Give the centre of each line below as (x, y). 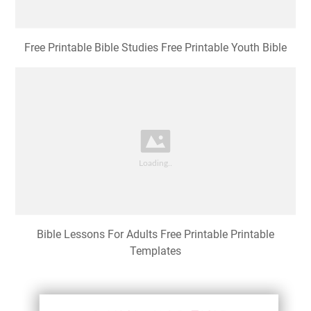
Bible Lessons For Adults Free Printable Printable (155, 235)
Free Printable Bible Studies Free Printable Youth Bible (155, 48)
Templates (155, 251)
